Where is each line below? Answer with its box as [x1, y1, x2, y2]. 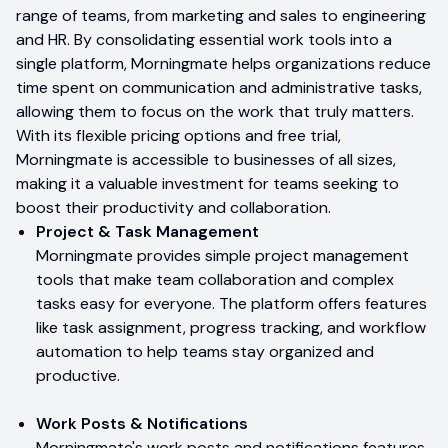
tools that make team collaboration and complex [36, 268, 394, 290]
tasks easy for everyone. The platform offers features [36, 292, 427, 314]
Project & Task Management [36, 220, 259, 242]
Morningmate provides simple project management [36, 244, 409, 266]
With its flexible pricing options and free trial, [16, 124, 341, 146]
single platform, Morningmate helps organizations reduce [16, 52, 431, 74]
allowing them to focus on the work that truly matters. [16, 100, 414, 122]
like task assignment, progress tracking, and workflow [36, 316, 426, 338]
